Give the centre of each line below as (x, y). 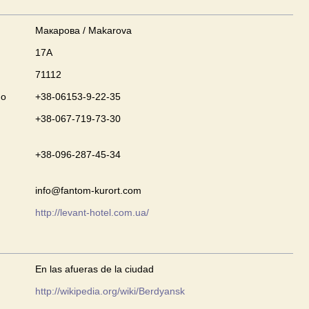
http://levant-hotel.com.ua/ (92, 212)
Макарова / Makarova (83, 30)
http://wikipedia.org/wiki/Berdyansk (110, 291)
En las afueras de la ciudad (94, 269)
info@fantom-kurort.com (88, 190)
